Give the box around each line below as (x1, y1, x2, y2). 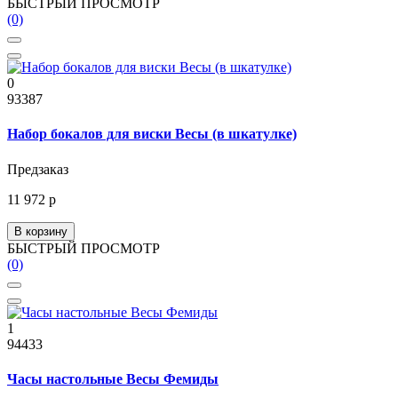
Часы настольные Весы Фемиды (7, 370, 219, 386)
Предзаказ (7, 161, 68, 177)
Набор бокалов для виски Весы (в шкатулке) (7, 126, 297, 142)
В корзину (14, 224, 68, 238)
